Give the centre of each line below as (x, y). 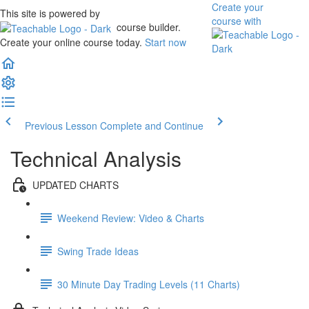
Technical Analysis (96, 158)
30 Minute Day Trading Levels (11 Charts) (149, 284)
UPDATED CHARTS (76, 185)
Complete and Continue (152, 126)
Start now (166, 42)
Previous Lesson (61, 126)
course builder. (147, 27)
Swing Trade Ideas (98, 251)
